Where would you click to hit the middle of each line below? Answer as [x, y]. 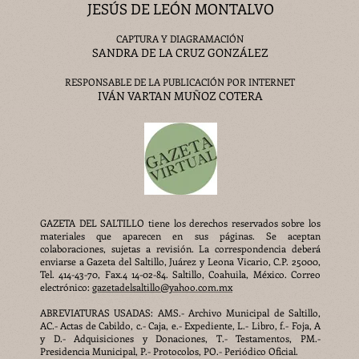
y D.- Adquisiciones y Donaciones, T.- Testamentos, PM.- [180, 338]
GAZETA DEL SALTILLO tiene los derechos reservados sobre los [180, 223]
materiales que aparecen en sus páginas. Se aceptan [180, 236]
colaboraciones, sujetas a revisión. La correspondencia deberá [180, 248]
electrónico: [66, 287]
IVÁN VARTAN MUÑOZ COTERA [180, 96]
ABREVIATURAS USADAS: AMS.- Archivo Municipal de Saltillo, [180, 313]
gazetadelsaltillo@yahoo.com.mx [162, 287]
